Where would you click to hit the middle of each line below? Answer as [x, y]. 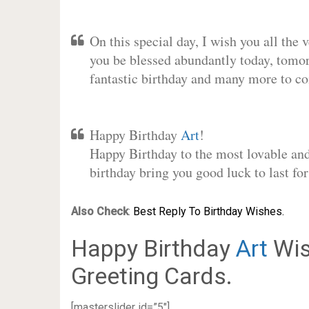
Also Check [99, 211]
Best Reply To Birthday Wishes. [208, 211]
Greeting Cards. [151, 276]
